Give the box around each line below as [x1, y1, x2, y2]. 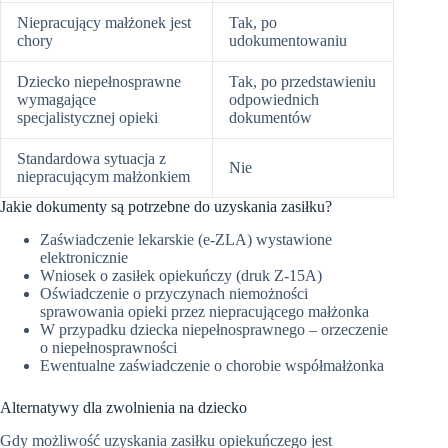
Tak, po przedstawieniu [229, 72, 376, 90]
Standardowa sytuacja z [17, 149, 166, 167]
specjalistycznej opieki [17, 108, 158, 126]
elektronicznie [40, 248, 128, 266]
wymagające [17, 90, 96, 108]
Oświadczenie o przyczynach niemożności [40, 284, 308, 302]
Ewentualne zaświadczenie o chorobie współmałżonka [40, 356, 384, 374]
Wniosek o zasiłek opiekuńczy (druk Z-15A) [40, 266, 322, 284]
